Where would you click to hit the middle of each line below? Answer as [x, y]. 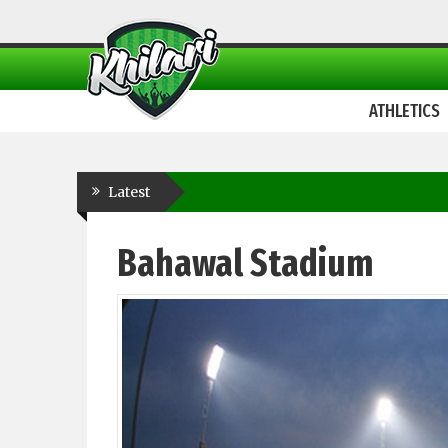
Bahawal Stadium [245, 263]
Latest [129, 192]
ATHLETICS [404, 111]
